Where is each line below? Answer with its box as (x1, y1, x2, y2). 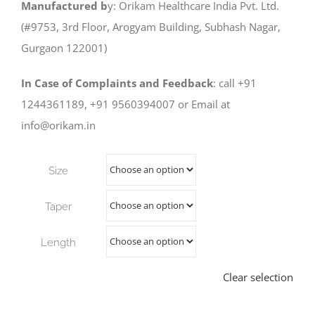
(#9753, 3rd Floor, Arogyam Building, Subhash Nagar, (21, 19, 281, 34)
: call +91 (213, 75, 257, 90)
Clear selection (223, 269, 293, 284)
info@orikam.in (21, 117, 96, 132)
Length (41, 236, 76, 249)
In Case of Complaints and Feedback (21, 75, 213, 90)
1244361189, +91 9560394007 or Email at (21, 96, 230, 111)
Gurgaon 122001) (21, 40, 107, 55)
